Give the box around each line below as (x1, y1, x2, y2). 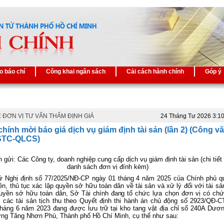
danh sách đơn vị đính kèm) (67, 163, 148, 170)
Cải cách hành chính (126, 68, 184, 75)
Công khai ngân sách (46, 68, 105, 75)
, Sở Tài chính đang (65, 189, 127, 197)
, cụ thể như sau (128, 212, 176, 219)
